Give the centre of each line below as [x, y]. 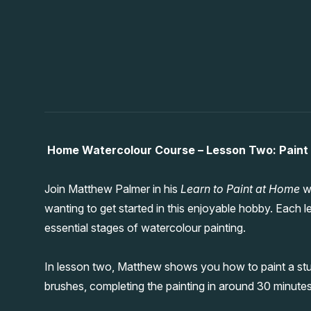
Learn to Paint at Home [240, 188]
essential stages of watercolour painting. [146, 227]
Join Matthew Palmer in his [112, 188]
